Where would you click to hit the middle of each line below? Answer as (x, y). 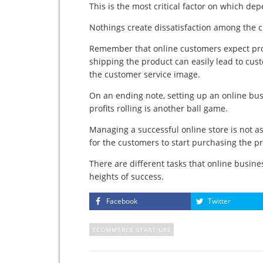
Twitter (219, 201)
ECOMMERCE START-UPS (131, 230)
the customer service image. (145, 74)
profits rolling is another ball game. (159, 108)
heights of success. (127, 176)
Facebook (122, 201)
